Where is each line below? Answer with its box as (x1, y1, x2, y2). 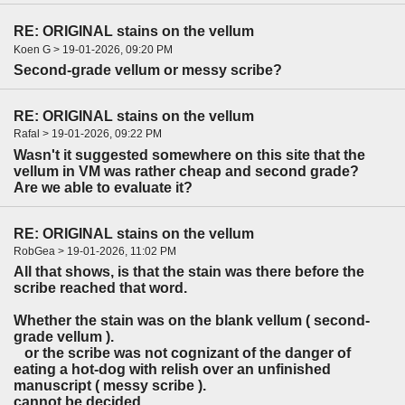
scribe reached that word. (14, 280, 187, 297)
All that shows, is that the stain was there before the (14, 264, 364, 280)
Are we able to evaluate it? (14, 179, 193, 195)
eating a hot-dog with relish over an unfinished (14, 362, 331, 378)
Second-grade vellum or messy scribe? (14, 61, 282, 78)
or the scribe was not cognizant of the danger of (14, 345, 351, 362)
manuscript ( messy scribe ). (14, 378, 206, 394)
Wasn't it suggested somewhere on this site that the (14, 146, 365, 163)
